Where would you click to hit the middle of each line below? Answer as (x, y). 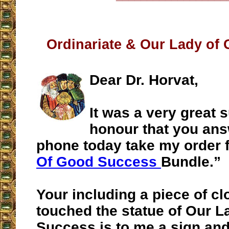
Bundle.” (191, 162)
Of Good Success (99, 162)
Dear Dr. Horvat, (144, 80)
